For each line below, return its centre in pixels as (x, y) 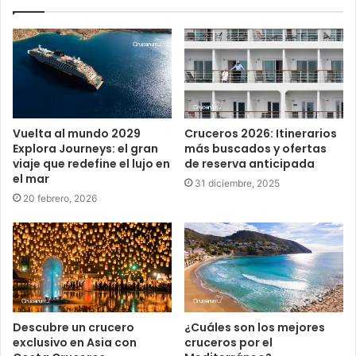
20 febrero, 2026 (60, 198)
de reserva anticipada (250, 163)
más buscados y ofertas (255, 148)
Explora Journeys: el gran (85, 148)
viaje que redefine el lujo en (91, 163)
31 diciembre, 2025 (237, 183)
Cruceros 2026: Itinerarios (261, 133)
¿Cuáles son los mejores (255, 327)
